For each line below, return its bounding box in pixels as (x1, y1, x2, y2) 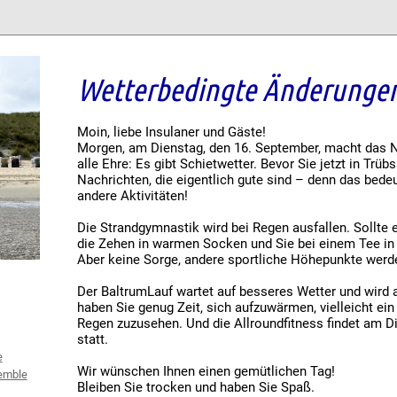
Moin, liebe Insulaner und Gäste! (77, 124, 267, 141)
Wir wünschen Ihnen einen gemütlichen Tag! (77, 363, 336, 380)
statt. (77, 331, 109, 348)
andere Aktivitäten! (77, 188, 189, 205)
